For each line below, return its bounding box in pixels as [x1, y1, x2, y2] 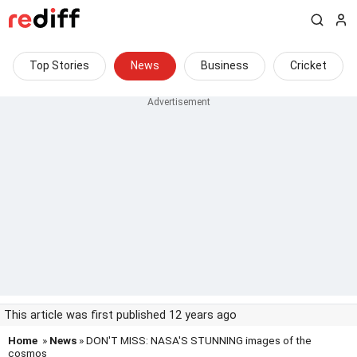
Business [201, 59, 249, 72]
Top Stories [29, 59, 89, 72]
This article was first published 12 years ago [4, 308, 237, 322]
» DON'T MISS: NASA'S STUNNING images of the [76, 334, 312, 347]
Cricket [290, 59, 327, 72]
